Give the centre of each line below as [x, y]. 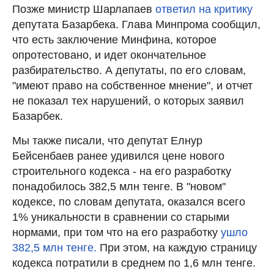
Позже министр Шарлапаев [84, 9]
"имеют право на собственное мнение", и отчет [132, 85]
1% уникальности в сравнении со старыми [121, 217]
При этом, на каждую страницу [178, 247]
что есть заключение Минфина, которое [114, 39]
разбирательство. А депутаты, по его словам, [129, 70]
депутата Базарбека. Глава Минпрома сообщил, [136, 24]
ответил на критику [204, 9]
